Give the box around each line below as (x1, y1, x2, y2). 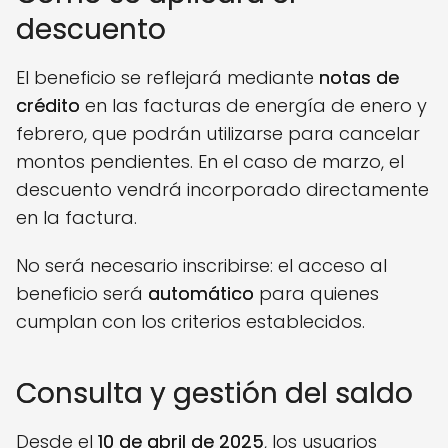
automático (148, 281, 254, 306)
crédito (16, 93, 80, 118)
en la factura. (16, 205, 137, 230)
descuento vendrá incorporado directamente (16, 177, 429, 202)
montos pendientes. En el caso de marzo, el (16, 149, 404, 174)
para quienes (254, 281, 379, 306)
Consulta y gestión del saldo (16, 374, 413, 413)
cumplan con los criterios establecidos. (16, 309, 365, 334)
